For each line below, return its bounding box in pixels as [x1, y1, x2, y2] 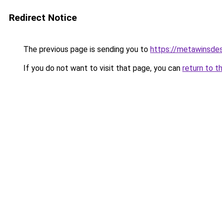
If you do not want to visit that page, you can [21, 63, 182, 73]
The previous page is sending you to [21, 45, 150, 54]
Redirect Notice [9, 12, 77, 23]
